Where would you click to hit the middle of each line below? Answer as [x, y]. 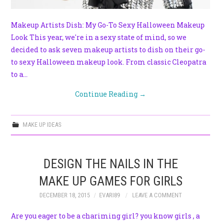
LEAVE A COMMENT [157, 195]
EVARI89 [109, 195]
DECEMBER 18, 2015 [64, 195]
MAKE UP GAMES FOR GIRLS [110, 181]
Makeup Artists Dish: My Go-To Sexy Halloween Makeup [108, 25]
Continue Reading [107, 94]
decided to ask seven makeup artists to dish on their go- [108, 50]
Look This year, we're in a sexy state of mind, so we [99, 37]
